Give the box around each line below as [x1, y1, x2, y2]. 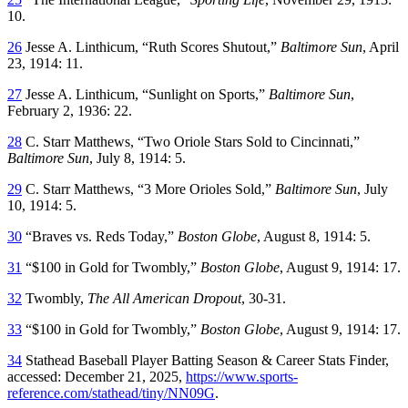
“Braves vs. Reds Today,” [22, 228, 178, 244]
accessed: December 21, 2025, [7, 368, 186, 384]
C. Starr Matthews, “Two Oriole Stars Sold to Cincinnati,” [22, 133, 360, 149]
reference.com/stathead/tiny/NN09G [7, 384, 215, 401]
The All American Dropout [87, 290, 241, 306]
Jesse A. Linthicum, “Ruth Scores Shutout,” [22, 38, 280, 55]
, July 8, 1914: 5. [89, 149, 186, 166]
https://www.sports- [186, 368, 298, 384]
